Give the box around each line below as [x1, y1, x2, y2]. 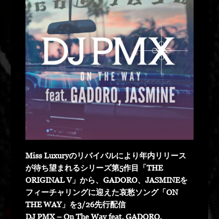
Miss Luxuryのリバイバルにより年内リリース [25, 151, 187, 160]
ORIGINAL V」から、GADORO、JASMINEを [25, 175, 188, 184]
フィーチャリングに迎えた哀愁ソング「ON [25, 187, 178, 197]
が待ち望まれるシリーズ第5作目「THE [25, 163, 163, 172]
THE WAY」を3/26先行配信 [25, 199, 126, 209]
